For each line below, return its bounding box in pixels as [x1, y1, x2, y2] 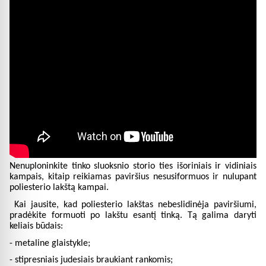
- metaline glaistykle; [9, 238, 90, 248]
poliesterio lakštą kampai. [9, 183, 109, 193]
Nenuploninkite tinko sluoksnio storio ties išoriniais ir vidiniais [9, 161, 256, 172]
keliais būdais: [9, 221, 63, 232]
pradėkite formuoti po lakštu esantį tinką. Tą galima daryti [9, 211, 256, 221]
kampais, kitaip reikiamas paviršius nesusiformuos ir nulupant [9, 172, 256, 182]
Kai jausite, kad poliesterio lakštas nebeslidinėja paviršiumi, [14, 200, 257, 210]
